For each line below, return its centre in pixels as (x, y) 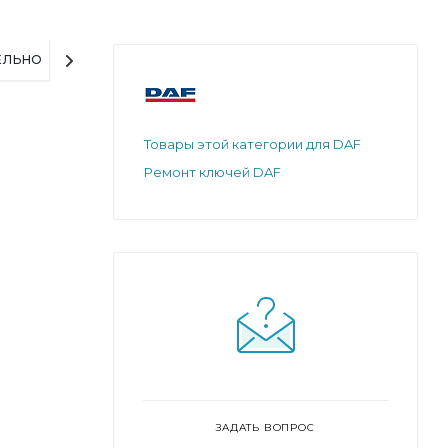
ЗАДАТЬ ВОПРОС (265, 427)
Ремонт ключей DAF (212, 171)
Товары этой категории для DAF (252, 143)
